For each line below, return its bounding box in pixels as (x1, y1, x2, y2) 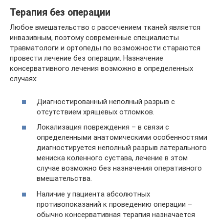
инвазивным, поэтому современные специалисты (10, 33, 179, 42)
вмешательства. (37, 174, 92, 183)
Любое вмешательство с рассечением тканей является (10, 23, 200, 32)
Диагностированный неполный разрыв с (37, 97, 175, 106)
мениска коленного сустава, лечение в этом (37, 153, 188, 162)
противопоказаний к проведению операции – (37, 199, 192, 209)
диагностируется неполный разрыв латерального (37, 143, 207, 152)
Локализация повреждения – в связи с (37, 123, 169, 131)
